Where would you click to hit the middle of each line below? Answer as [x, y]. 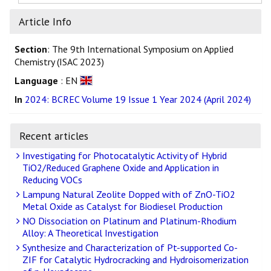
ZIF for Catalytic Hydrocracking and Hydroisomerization [135, 260]
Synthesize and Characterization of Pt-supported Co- [129, 248]
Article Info [45, 22]
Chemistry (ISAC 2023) [59, 62]
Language [36, 81]
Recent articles [54, 136]
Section [31, 49]
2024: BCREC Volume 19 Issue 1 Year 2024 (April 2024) [138, 100]
